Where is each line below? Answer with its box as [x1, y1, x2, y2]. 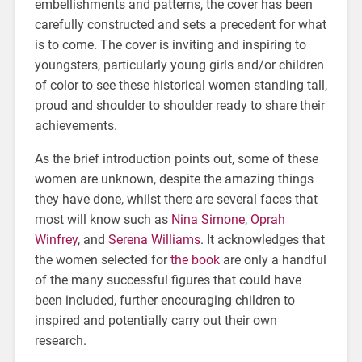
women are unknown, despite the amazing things [34, 170, 314, 187]
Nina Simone [170, 211, 245, 227]
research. [34, 332, 86, 348]
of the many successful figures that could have [34, 271, 301, 288]
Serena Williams [107, 231, 200, 247]
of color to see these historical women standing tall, [34, 77, 327, 93]
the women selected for [34, 251, 170, 267]
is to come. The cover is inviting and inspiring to [34, 36, 306, 53]
